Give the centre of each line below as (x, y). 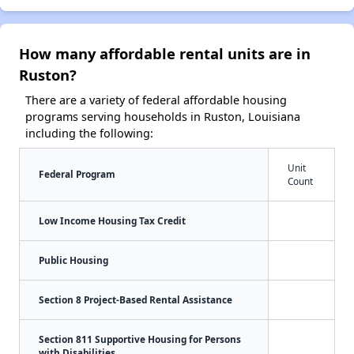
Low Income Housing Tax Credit (112, 220)
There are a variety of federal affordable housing (156, 100)
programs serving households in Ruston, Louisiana (163, 116)
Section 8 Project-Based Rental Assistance (136, 299)
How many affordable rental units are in (165, 53)
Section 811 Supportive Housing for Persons (140, 339)
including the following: (89, 133)
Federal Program (77, 173)
